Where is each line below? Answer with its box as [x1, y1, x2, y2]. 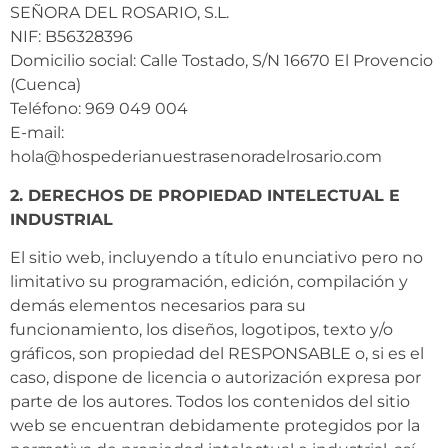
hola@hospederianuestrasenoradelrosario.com [10, 147, 382, 167]
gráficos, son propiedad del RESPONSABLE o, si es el [10, 344, 424, 364]
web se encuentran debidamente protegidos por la [10, 416, 420, 436]
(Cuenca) [10, 75, 81, 95]
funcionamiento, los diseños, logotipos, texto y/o [10, 320, 393, 340]
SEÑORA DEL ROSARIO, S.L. [10, 3, 229, 23]
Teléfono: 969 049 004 [10, 99, 188, 119]
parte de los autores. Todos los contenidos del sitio [10, 392, 410, 412]
